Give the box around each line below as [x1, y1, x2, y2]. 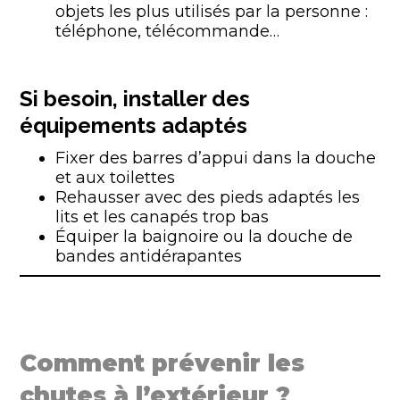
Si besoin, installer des [20, 86, 251, 112]
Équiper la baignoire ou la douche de [55, 227, 354, 246]
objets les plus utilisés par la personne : [55, 2, 369, 21]
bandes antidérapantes [55, 246, 243, 266]
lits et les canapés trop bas [55, 207, 270, 227]
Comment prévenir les [20, 349, 305, 378]
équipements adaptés [20, 112, 248, 138]
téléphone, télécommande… [55, 21, 280, 41]
